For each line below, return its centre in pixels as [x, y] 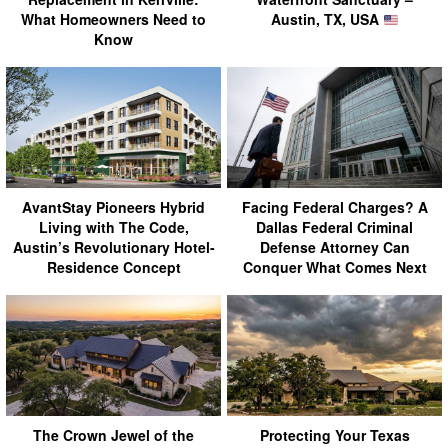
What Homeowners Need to [113, 19]
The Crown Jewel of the [113, 435]
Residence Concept [113, 267]
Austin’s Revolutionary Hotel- [113, 247]
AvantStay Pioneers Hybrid [113, 207]
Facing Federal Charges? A [334, 207]
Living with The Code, [113, 227]
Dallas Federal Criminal [334, 227]
